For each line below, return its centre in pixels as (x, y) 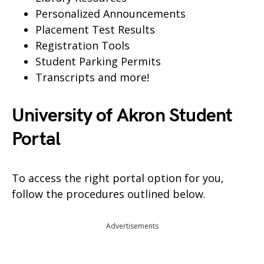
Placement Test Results (95, 29)
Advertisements (132, 226)
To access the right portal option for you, (118, 178)
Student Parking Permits (98, 61)
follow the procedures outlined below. (109, 194)
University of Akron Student (122, 116)
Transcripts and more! (92, 77)
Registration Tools (82, 45)
